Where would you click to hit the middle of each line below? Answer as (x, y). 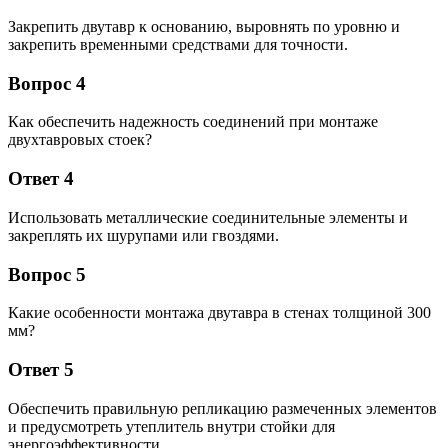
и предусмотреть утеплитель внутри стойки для (171, 426)
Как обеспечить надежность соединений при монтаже (193, 122)
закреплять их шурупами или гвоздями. (143, 235)
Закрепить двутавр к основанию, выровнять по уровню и (204, 26)
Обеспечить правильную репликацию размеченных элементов (222, 408)
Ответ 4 (41, 179)
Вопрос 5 (47, 274)
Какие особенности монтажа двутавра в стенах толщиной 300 (219, 313)
